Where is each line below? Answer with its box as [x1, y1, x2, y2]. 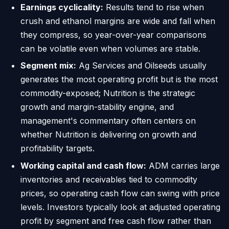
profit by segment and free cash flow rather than [20, 215, 211, 226]
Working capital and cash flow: [20, 160, 146, 171]
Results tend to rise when [103, 2, 204, 12]
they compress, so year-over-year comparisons [20, 29, 207, 40]
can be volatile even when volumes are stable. [20, 43, 200, 54]
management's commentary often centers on [20, 116, 196, 126]
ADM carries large [146, 160, 220, 171]
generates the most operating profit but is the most [20, 74, 218, 85]
